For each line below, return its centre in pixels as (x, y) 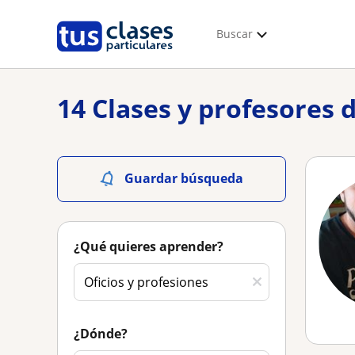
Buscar (235, 34)
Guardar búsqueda (184, 178)
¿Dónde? (101, 334)
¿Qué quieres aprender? (149, 246)
